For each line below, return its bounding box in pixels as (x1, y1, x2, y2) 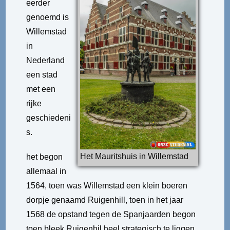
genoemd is (26, 13, 69, 22)
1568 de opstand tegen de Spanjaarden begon (26, 210, 196, 219)
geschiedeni (26, 113, 71, 122)
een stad (26, 70, 58, 79)
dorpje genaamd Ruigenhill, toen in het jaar (26, 196, 184, 204)
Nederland (26, 56, 65, 65)
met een (26, 85, 56, 93)
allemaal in (26, 167, 67, 176)
